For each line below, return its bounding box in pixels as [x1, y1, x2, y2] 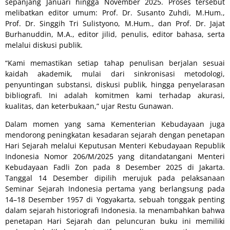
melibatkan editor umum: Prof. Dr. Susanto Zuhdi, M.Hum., [5, 7, 225, 17]
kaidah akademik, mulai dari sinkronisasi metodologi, [5, 68, 225, 79]
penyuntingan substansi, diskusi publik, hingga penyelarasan [5, 79, 225, 89]
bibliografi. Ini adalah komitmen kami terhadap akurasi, [5, 90, 225, 100]
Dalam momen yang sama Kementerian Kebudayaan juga [5, 119, 225, 129]
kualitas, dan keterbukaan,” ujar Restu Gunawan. [5, 101, 174, 111]
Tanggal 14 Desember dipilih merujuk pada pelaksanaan [5, 173, 225, 183]
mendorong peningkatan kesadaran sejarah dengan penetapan [5, 130, 225, 140]
